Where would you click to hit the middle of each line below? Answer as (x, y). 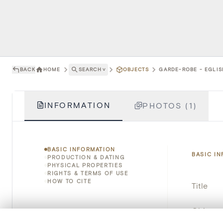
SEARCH (90, 69)
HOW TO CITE (69, 181)
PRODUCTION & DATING (86, 157)
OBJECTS (136, 69)
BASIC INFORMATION (82, 149)
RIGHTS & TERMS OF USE (88, 173)
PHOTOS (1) (170, 105)
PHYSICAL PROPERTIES (85, 165)
